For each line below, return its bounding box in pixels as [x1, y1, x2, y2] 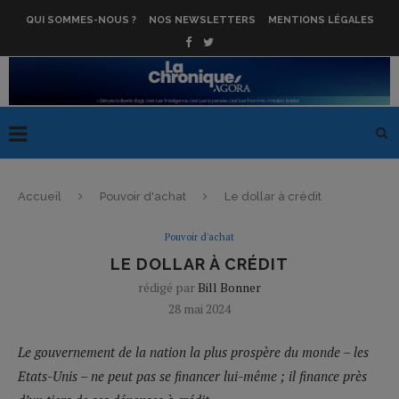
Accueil [18, 189, 61, 203]
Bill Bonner [198, 278, 261, 296]
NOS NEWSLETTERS [148, 14, 256, 26]
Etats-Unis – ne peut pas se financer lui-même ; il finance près [18, 366, 367, 385]
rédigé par [138, 278, 198, 296]
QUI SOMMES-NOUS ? [25, 14, 136, 26]
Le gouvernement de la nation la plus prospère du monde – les [18, 342, 369, 361]
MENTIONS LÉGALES [267, 14, 374, 26]
